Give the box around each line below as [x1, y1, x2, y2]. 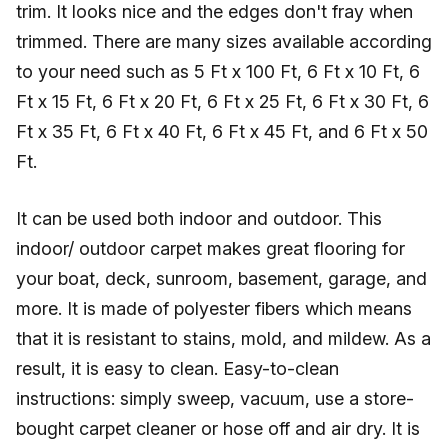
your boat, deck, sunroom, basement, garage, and [16, 268, 427, 289]
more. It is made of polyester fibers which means [16, 298, 412, 319]
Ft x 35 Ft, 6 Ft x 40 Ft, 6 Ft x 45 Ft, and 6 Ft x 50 [16, 121, 428, 142]
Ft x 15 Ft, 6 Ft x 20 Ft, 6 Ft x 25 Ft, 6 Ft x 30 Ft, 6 [16, 91, 429, 112]
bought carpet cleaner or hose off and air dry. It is [16, 418, 420, 439]
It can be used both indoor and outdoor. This [16, 208, 382, 229]
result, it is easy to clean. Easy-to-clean [16, 358, 339, 379]
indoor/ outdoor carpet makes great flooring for [16, 238, 405, 259]
